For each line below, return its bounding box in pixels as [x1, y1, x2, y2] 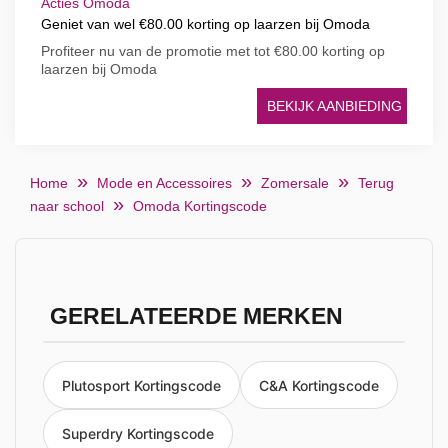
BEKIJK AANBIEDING [267, 98, 402, 114]
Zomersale [261, 175, 329, 191]
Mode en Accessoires [97, 175, 232, 191]
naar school [30, 198, 104, 214]
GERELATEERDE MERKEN [49, 304, 343, 329]
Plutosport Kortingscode [62, 376, 221, 394]
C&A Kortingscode [259, 376, 379, 394]
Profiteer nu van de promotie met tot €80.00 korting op [41, 43, 385, 59]
